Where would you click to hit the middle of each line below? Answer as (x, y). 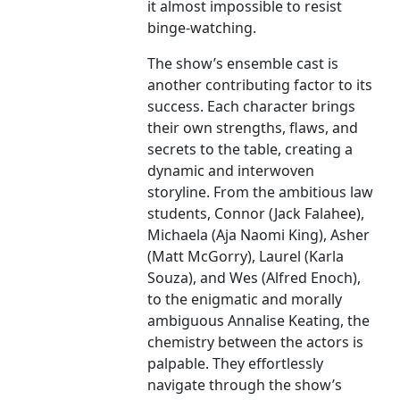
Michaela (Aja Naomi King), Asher (259, 235)
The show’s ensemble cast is (243, 64)
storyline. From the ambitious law (261, 192)
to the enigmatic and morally (245, 300)
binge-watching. (202, 28)
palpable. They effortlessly (236, 364)
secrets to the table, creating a (250, 150)
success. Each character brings (252, 107)
